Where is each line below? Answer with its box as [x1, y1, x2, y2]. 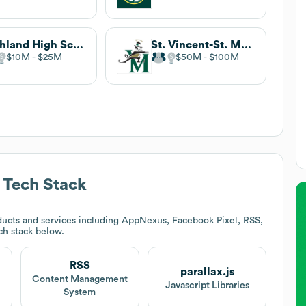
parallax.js [180, 266, 234, 278]
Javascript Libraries [165, 281, 249, 291]
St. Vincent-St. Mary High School [240, 39, 251, 51]
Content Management [31, 274, 128, 284]
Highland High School [73, 39, 84, 51]
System [64, 287, 96, 297]
